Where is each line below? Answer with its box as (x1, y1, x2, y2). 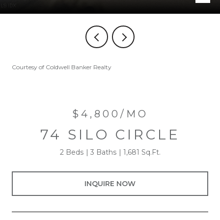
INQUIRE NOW (84, 179, 136, 188)
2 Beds (59, 148, 83, 157)
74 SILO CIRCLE (40, 126, 180, 143)
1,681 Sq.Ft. (123, 148, 161, 157)
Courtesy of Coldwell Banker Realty (12, 63, 111, 71)
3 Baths (90, 148, 116, 157)
